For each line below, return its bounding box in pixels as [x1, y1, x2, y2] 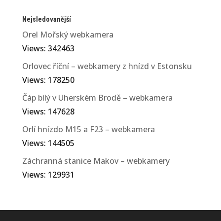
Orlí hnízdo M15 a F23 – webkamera [22, 124, 155, 135]
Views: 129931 [22, 169, 74, 181]
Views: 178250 [22, 74, 74, 86]
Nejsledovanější [22, 15, 71, 24]
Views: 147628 [22, 106, 74, 117]
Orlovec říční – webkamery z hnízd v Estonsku [22, 61, 192, 72]
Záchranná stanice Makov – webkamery [22, 155, 170, 167]
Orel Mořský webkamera [22, 29, 113, 40]
